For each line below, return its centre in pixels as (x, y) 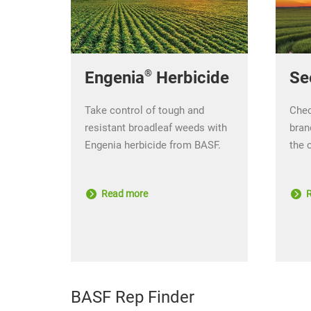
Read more (124, 193)
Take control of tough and (144, 110)
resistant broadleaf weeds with (156, 127)
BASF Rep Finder (133, 297)
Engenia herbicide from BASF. (153, 145)
